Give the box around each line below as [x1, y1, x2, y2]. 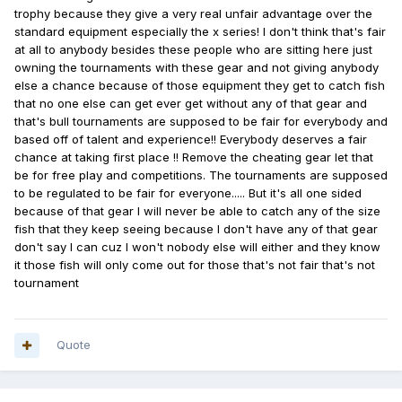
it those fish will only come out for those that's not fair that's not [14, 258, 375, 273]
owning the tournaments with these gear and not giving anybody [14, 60, 379, 75]
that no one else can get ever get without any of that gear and [14, 96, 367, 111]
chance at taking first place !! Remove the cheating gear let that [14, 150, 373, 165]
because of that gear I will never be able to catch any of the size [14, 204, 380, 219]
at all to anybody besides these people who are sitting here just [14, 42, 372, 57]
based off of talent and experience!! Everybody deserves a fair [14, 132, 367, 147]
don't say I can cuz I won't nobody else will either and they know [14, 240, 380, 255]
